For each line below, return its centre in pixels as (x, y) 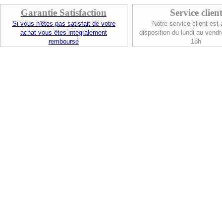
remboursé (64, 41)
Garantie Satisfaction (64, 13)
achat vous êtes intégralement (64, 32)
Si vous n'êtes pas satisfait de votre (64, 24)
